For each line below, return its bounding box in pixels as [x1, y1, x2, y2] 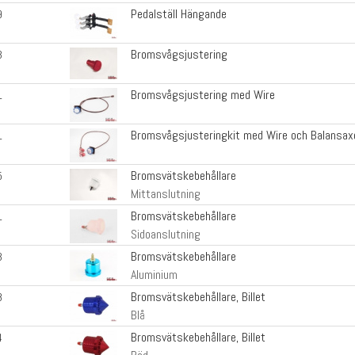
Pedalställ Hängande [130, 6, 227, 23]
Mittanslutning [130, 185, 200, 203]
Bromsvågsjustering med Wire [130, 86, 275, 104]
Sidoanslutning [130, 226, 200, 243]
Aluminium [130, 266, 177, 284]
